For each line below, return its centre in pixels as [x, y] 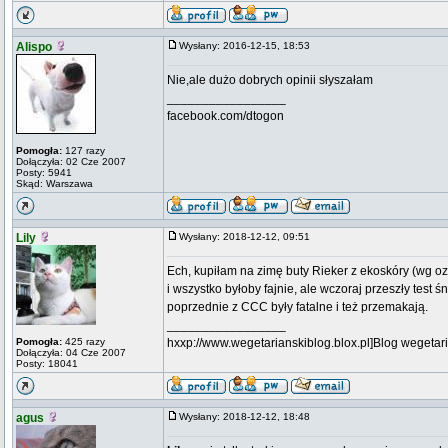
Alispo [34, 47]
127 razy [83, 150]
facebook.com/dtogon [225, 116]
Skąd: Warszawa [54, 183]
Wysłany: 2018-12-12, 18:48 [249, 416]
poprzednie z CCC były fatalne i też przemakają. [297, 307]
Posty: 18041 [47, 363]
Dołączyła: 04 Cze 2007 [71, 352]
